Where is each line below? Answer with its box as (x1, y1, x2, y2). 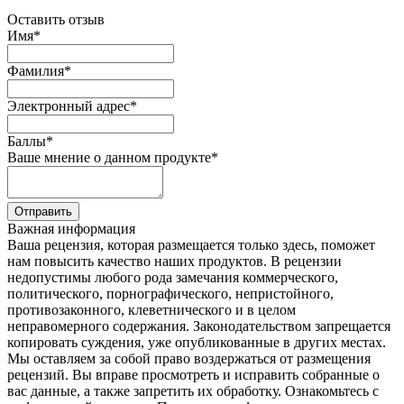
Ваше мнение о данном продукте (7, 149, 211, 165)
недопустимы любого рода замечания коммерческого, (7, 269, 338, 285)
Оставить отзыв (7, 11, 105, 27)
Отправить (14, 204, 72, 218)
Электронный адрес (7, 97, 130, 114)
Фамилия (7, 62, 64, 78)
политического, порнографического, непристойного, (7, 285, 334, 301)
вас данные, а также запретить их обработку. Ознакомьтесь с (7, 382, 379, 399)
